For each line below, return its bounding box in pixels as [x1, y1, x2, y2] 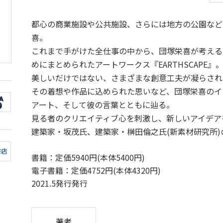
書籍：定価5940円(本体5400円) [31, 151, 145, 163]
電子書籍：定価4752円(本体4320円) [31, 164, 161, 176]
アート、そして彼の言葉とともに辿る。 [31, 99, 175, 111]
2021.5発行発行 [31, 177, 88, 189]
